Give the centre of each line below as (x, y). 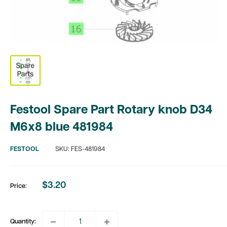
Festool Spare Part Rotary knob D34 (111, 110)
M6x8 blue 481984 (62, 128)
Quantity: (23, 222)
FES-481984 (88, 149)
